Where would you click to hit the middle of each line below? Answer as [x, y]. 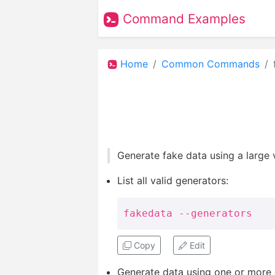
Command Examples [182, 18]
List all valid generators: [173, 181]
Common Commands [211, 64]
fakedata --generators [188, 214]
